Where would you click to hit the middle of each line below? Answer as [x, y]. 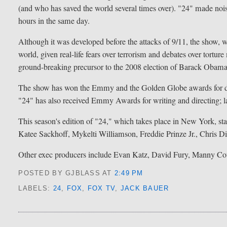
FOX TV [101, 188]
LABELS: [36, 188]
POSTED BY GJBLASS [61, 174]
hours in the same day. [54, 21]
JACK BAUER [145, 188]
